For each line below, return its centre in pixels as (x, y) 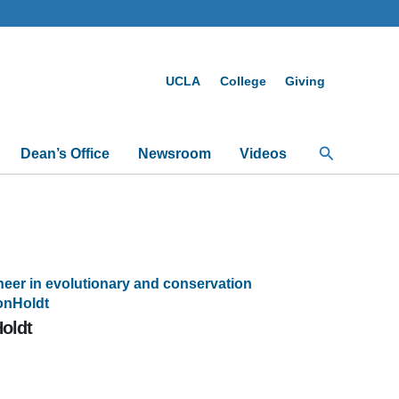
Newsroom (174, 154)
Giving (305, 81)
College (243, 81)
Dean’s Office (65, 154)
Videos (263, 154)
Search (343, 151)
